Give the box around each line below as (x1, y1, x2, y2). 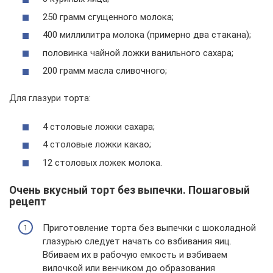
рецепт (9, 195, 46, 208)
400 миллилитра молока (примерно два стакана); (43, 29, 251, 40)
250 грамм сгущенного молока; (43, 11, 174, 23)
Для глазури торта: (9, 92, 91, 104)
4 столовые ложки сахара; (43, 121, 155, 132)
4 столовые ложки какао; (43, 139, 151, 150)
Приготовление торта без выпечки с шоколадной (43, 222, 256, 233)
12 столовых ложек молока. (43, 157, 162, 168)
